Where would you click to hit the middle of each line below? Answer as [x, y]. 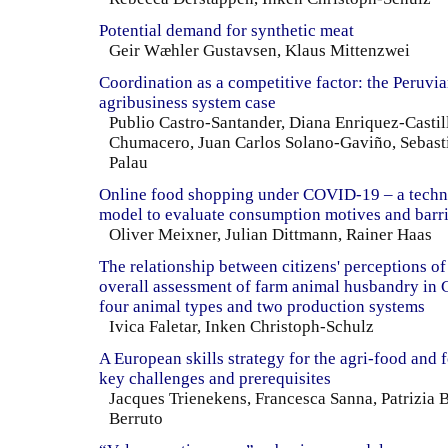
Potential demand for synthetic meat [226, 30]
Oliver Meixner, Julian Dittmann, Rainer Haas [270, 234]
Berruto [136, 418]
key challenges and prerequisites [215, 378]
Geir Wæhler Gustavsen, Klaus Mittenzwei [259, 50]
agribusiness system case [187, 102]
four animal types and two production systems [262, 306]
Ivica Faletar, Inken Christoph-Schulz [241, 326]
